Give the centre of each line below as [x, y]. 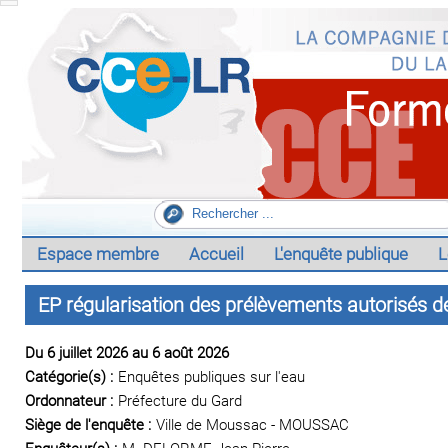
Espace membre [98, 254]
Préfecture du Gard [180, 401]
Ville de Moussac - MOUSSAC [252, 425]
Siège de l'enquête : [88, 425]
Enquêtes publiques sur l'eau [211, 377]
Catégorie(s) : [69, 377]
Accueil [216, 254]
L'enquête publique [341, 254]
